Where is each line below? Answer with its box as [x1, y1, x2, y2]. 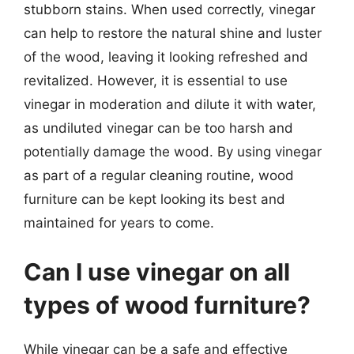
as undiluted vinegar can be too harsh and [24, 120, 293, 136]
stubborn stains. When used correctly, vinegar [24, 2, 315, 17]
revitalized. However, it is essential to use [24, 73, 288, 88]
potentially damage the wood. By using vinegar [24, 144, 322, 160]
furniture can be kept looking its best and [24, 191, 285, 207]
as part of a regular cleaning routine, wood [24, 168, 294, 183]
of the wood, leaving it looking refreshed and [24, 49, 308, 65]
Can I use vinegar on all [24, 257, 290, 286]
